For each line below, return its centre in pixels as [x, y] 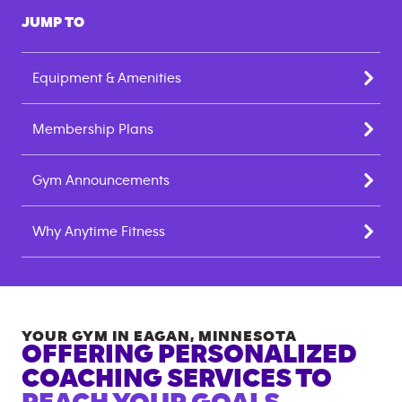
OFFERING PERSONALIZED [189, 354]
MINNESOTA [248, 336]
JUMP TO [53, 22]
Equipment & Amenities [107, 78]
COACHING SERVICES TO [177, 379]
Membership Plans [93, 129]
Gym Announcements [101, 180]
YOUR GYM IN [78, 336]
